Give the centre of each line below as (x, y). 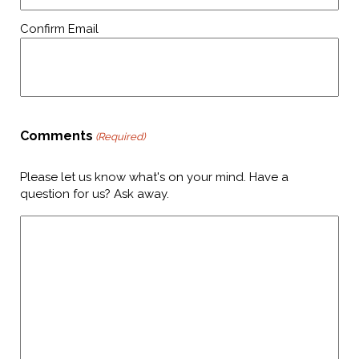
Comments (56, 136)
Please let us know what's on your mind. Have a (154, 177)
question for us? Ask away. (95, 194)
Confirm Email (59, 29)
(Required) (121, 137)
